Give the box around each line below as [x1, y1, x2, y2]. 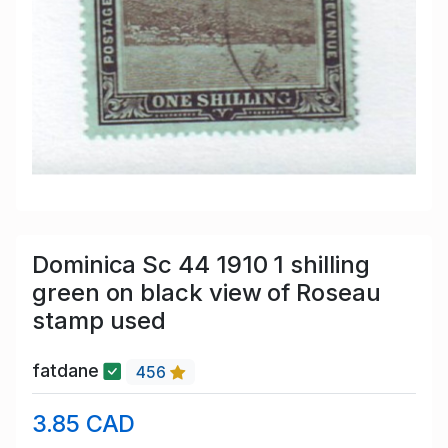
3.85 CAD [32, 408, 136, 438]
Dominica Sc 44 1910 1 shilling [32, 250, 370, 280]
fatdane [32, 360, 104, 382]
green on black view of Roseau [32, 278, 381, 308]
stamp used [32, 306, 167, 336]
